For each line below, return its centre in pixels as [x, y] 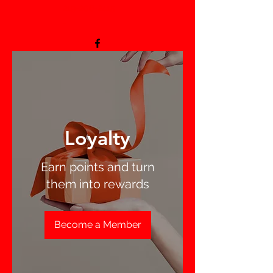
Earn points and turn [97, 167]
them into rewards [97, 184]
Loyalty [97, 138]
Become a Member [97, 225]
